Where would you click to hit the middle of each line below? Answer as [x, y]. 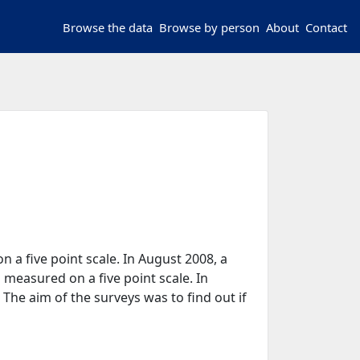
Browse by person [213, 28]
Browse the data [112, 28]
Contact [330, 28]
